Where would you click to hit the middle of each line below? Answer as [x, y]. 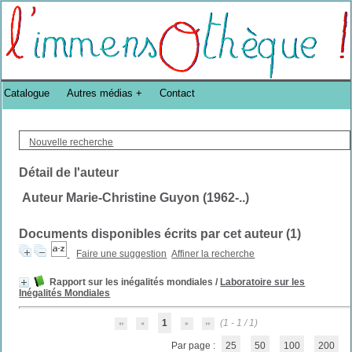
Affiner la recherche [213, 254]
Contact [178, 93]
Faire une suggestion [122, 254]
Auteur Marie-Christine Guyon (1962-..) [136, 198]
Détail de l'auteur [69, 172]
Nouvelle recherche [71, 142]
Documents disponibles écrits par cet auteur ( [155, 234]
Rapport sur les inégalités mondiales [132, 282]
